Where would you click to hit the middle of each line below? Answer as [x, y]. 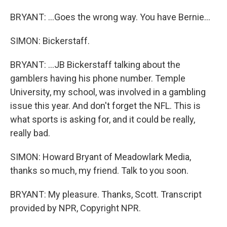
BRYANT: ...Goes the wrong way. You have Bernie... [110, 17]
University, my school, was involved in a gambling [108, 92]
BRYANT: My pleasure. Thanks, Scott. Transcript [106, 194]
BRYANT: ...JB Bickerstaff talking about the [95, 64]
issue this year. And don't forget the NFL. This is [105, 105]
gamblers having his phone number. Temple [98, 78]
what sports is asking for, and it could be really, [103, 119]
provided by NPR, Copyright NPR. [75, 208]
